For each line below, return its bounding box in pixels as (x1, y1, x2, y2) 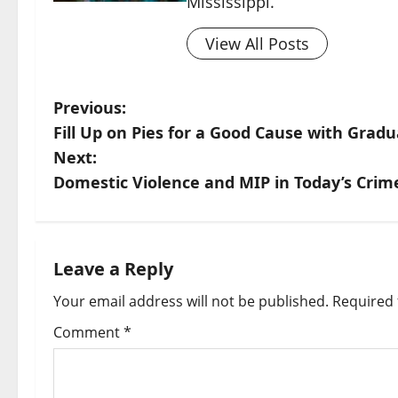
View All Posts (205, 33, 309, 54)
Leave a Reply (53, 257, 173, 281)
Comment (53, 322, 123, 342)
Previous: (53, 97, 126, 118)
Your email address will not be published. (53, 291, 329, 311)
